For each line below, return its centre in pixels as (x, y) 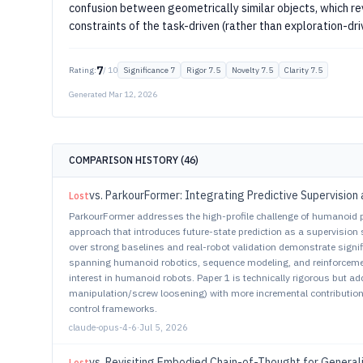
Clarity (297, 70)
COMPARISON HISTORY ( (126, 160)
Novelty (246, 70)
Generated (89, 94)
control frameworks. (113, 308)
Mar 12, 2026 (133, 94)
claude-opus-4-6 (103, 327)
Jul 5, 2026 (164, 327)
